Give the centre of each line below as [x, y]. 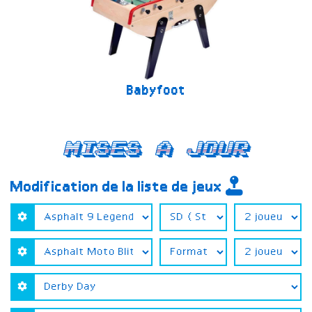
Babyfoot [156, 92]
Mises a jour [156, 149]
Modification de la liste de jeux [118, 188]
